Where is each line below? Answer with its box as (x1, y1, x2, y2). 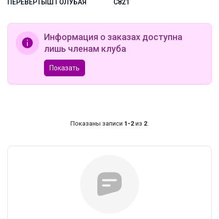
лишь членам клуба (44, 43, 126, 54)
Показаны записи (70, 119, 124, 127)
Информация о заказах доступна (44, 31, 182, 42)
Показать (49, 64, 80, 72)
